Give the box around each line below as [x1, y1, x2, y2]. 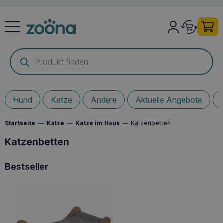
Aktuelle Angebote [135, 94, 202, 105]
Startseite [5, 119, 35, 127]
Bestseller [5, 161, 48, 172]
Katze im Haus [75, 119, 120, 127]
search [9, 54, 29, 62]
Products [9, 47, 36, 55]
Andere [91, 94, 117, 105]
